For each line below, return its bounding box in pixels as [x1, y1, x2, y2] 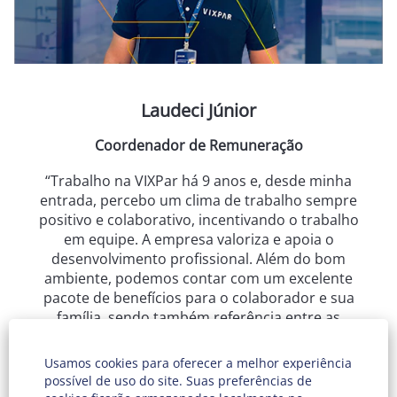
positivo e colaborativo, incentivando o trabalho [38, 210, 359, 230]
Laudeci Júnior [141, 98, 256, 122]
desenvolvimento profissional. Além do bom [51, 249, 346, 269]
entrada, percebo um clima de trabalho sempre [40, 191, 357, 210]
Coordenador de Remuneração [94, 136, 303, 155]
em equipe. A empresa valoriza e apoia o [63, 230, 334, 249]
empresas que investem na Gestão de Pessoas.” [38, 327, 359, 346]
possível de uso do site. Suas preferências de [44, 372, 312, 389]
